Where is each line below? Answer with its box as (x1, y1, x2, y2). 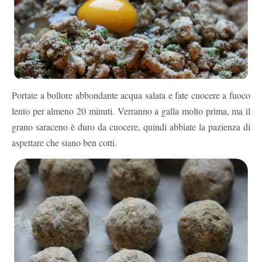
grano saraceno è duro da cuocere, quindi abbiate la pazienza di (12, 120, 250, 133)
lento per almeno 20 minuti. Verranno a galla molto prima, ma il (12, 104, 250, 117)
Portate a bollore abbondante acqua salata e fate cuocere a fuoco (12, 88, 250, 101)
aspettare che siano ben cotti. (12, 136, 117, 149)
